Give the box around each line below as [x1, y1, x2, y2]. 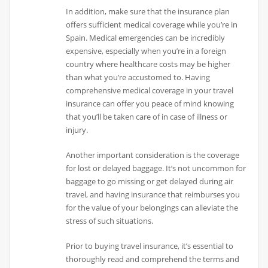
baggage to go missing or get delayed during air [66, 175, 234, 187]
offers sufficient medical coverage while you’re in [66, 19, 238, 30]
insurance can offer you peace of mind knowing [66, 98, 234, 109]
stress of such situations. [66, 215, 154, 226]
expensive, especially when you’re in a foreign [66, 45, 227, 56]
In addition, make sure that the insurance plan [66, 5, 230, 17]
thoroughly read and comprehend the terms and [66, 254, 240, 265]
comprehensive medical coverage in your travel [66, 84, 234, 96]
